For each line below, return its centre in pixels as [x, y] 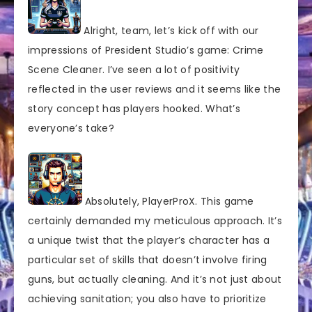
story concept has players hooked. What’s [134, 108]
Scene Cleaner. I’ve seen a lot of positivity [134, 69]
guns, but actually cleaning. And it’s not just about [155, 279]
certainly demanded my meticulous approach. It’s [155, 220]
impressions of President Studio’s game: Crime [146, 50]
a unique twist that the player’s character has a [149, 240]
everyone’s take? [71, 128]
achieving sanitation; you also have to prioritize [147, 298]
